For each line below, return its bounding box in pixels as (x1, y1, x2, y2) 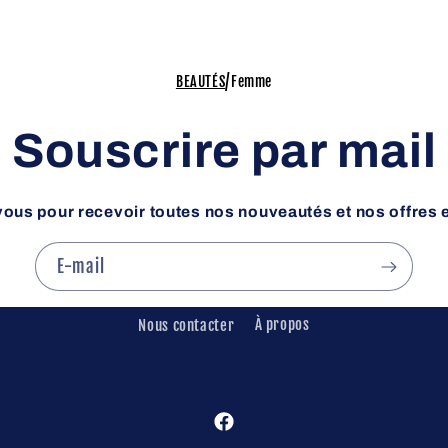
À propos (254, 315, 310, 335)
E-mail (57, 255, 106, 277)
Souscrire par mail (11, 125, 437, 178)
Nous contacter (138, 315, 235, 335)
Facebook (211, 422, 271, 442)
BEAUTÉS (175, 72, 226, 90)
